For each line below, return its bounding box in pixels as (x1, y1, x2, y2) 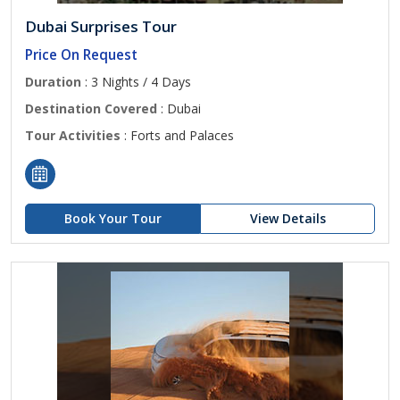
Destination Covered (25, 100, 157, 117)
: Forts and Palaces (121, 127, 234, 144)
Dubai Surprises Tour (25, 16, 177, 37)
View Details (249, 210, 326, 227)
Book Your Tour (63, 210, 162, 227)
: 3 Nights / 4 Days (81, 73, 191, 90)
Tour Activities (25, 127, 121, 144)
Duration (25, 73, 81, 90)
